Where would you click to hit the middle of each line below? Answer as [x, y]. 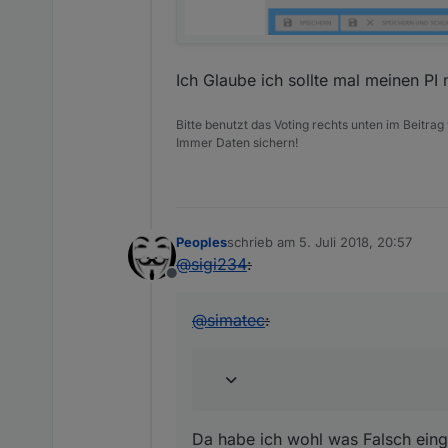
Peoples [201, 241]
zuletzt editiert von [283, 250]
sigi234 [219, 263]
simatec [236, 319]
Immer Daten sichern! [237, 142]
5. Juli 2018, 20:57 [355, 241]
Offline [195, 283]
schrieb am [263, 241]
